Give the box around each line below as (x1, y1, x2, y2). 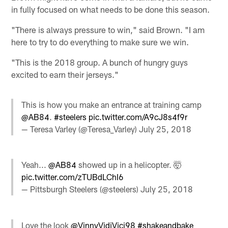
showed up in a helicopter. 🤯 (76, 160, 182, 170)
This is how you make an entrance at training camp (21, 100, 202, 110)
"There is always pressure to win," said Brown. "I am (11, 24, 205, 35)
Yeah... (21, 160, 49, 170)
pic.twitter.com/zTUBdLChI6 (21, 172, 124, 182)
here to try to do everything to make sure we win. (11, 36, 189, 47)
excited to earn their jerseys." (11, 69, 119, 79)
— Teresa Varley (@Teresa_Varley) (21, 124, 139, 134)
